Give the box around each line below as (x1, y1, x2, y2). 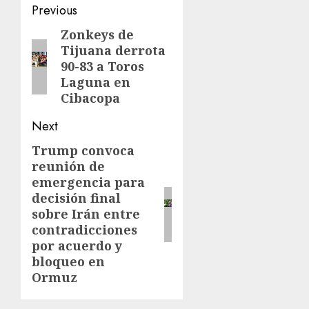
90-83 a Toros (61, 58, 145, 74)
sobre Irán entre (32, 206, 140, 222)
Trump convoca (32, 142, 134, 159)
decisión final (32, 190, 121, 206)
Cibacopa (61, 90, 121, 106)
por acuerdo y (32, 237, 122, 254)
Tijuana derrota (61, 42, 166, 59)
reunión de (32, 158, 105, 175)
